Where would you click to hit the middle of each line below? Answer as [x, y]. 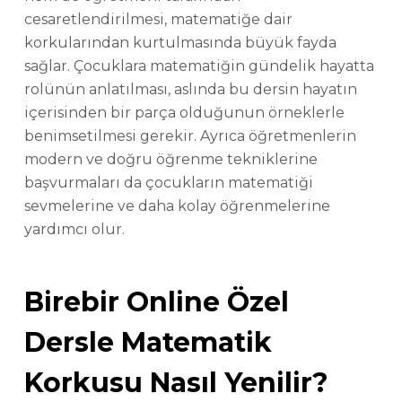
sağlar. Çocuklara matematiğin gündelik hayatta [199, 66]
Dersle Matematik [148, 343]
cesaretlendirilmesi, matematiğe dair [158, 20]
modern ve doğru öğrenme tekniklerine [170, 160]
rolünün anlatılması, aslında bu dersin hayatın [190, 90]
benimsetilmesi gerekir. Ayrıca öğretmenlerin [190, 136]
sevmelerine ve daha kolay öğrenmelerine [177, 206]
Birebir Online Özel [156, 302]
